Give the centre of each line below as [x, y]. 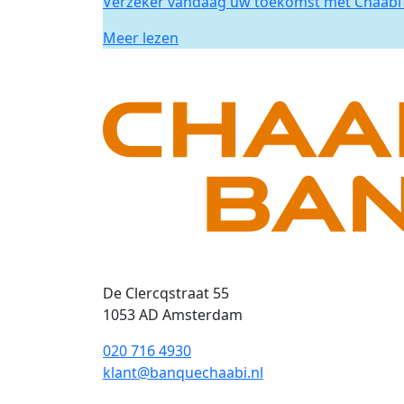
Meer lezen [141, 37]
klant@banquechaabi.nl [183, 372]
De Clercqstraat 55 [166, 293]
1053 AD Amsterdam [173, 314]
